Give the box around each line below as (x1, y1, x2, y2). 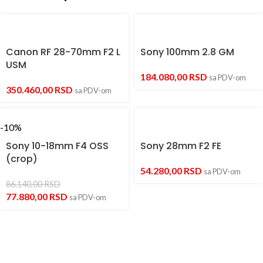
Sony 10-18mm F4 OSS (6, 139, 109, 153)
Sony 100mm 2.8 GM (140, 45, 234, 59)
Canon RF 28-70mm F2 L (6, 45, 120, 59)
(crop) (6, 152, 38, 166)
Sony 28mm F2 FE (140, 139, 221, 153)
